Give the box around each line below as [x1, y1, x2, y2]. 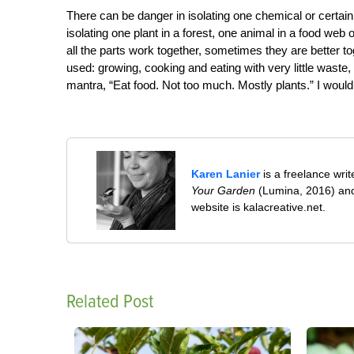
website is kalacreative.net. [191, 200, 326, 213]
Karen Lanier [191, 167, 261, 180]
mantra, [66, 78, 109, 92]
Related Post [66, 290, 153, 313]
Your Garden [191, 183, 256, 197]
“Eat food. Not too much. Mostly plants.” [109, 78, 317, 92]
